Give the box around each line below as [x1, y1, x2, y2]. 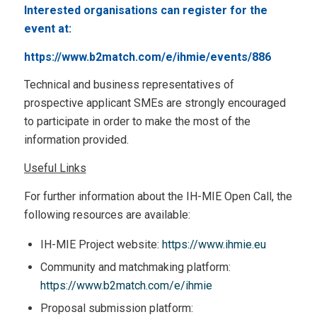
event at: [23, 22, 71, 36]
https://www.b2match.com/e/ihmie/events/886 [23, 50, 271, 64]
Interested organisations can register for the [23, 4, 267, 18]
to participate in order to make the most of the [23, 115, 250, 129]
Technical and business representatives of [23, 78, 234, 92]
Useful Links [23, 161, 86, 175]
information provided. [23, 133, 129, 147]
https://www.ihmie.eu [161, 238, 266, 252]
